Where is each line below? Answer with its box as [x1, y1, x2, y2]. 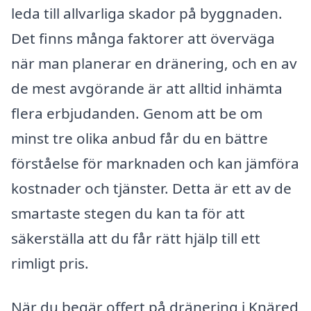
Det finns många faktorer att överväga [11, 28, 275, 48]
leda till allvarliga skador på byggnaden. [11, 3, 283, 23]
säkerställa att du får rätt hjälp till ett [11, 228, 260, 248]
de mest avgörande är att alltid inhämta [11, 78, 283, 98]
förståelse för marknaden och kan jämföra [11, 153, 299, 173]
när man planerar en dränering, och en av [11, 53, 297, 73]
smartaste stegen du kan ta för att [11, 203, 245, 223]
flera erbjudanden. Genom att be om [11, 103, 262, 123]
